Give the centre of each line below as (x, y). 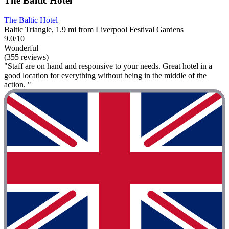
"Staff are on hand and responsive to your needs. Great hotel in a (108, 66)
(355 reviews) (26, 57)
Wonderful (21, 48)
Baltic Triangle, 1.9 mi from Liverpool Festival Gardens (94, 29)
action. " (18, 84)
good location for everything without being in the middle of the (105, 75)
